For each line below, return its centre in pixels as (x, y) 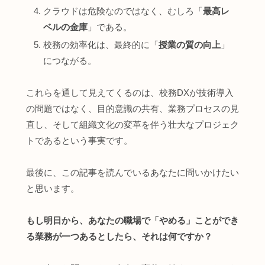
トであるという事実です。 (79, 140)
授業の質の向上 (190, 44)
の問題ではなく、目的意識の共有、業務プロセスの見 (132, 108)
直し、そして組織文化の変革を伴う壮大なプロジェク (132, 124)
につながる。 (70, 60)
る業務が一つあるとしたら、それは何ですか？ (119, 236)
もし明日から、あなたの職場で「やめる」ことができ (132, 220)
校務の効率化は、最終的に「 (101, 44)
